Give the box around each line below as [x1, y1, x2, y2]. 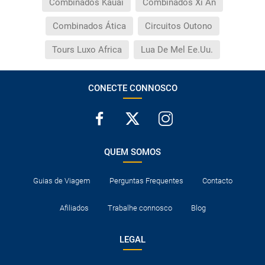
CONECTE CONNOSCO [88, 83, 177, 94]
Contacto [202, 176, 232, 186]
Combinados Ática [53, 21, 126, 32]
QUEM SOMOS [104, 147, 161, 158]
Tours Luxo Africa [52, 44, 122, 56]
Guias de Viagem [33, 176, 91, 186]
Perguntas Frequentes [109, 176, 183, 186]
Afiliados [59, 203, 89, 213]
